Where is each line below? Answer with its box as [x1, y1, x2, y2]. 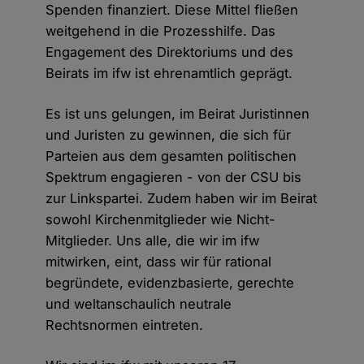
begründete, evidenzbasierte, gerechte [45, 275, 295, 292]
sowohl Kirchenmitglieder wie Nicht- [45, 211, 276, 228]
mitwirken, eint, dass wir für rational [45, 253, 272, 271]
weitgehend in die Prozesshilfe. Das [45, 23, 276, 40]
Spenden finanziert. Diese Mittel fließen [45, 2, 299, 19]
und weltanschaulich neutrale [45, 296, 232, 313]
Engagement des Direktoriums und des [45, 44, 294, 61]
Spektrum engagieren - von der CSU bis [45, 169, 302, 186]
